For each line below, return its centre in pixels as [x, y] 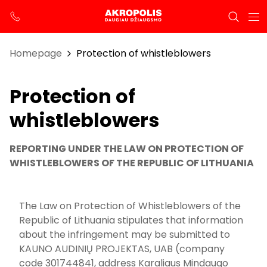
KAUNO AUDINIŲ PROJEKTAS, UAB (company [122, 249]
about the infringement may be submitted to [125, 235]
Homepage [36, 53]
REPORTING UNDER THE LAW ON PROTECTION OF [127, 149]
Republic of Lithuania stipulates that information [131, 220]
